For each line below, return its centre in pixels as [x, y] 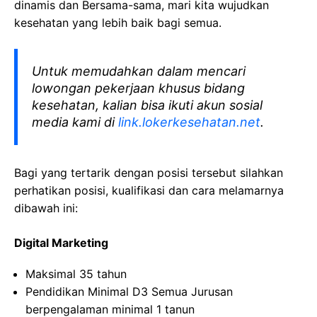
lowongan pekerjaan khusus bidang [138, 88]
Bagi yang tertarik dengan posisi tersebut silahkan [149, 173]
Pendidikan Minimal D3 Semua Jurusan [129, 292]
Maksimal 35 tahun [76, 274]
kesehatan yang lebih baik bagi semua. [118, 23]
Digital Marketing [61, 243]
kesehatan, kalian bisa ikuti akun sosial [147, 105]
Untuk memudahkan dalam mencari [139, 71]
